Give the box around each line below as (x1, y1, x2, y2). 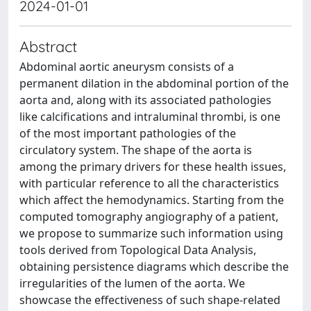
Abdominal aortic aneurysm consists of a (19, 59, 234, 74)
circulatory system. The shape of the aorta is (19, 142, 252, 158)
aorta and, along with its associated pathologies (19, 92, 271, 108)
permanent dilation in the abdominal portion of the (19, 76, 289, 91)
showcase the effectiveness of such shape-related (19, 292, 280, 308)
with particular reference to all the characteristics (19, 176, 279, 191)
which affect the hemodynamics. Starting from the (19, 192, 284, 208)
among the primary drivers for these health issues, (19, 159, 286, 174)
